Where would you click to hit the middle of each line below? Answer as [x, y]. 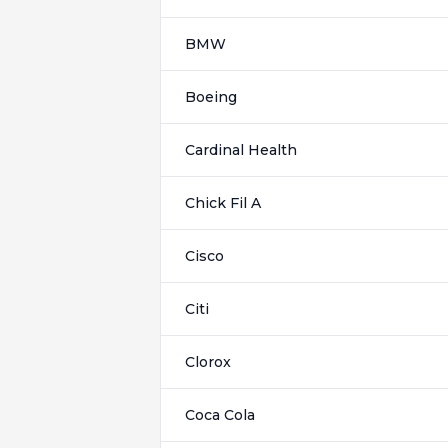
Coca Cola [220, 415]
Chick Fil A [223, 203]
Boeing [211, 97]
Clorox [208, 362]
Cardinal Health [241, 150]
